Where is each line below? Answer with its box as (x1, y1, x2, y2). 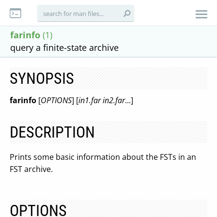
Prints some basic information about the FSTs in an (10, 152, 196, 162)
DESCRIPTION (10, 123, 95, 141)
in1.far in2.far (78, 95, 125, 106)
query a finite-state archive (10, 42, 119, 53)
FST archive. (10, 164, 53, 174)
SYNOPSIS (10, 69, 74, 88)
